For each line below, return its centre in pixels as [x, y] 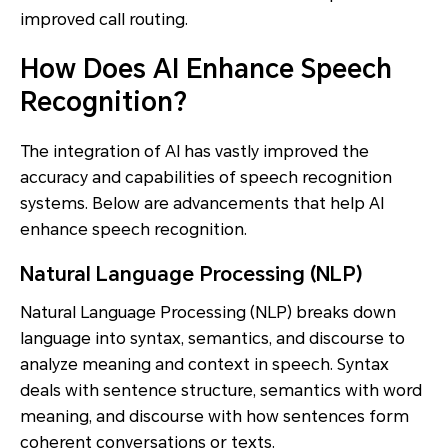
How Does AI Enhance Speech [206, 69]
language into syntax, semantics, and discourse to [212, 339]
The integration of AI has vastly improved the [194, 152]
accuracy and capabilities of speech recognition [206, 178]
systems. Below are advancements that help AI [202, 204]
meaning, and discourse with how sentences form [214, 417]
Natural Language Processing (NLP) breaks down [208, 313]
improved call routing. [104, 20]
